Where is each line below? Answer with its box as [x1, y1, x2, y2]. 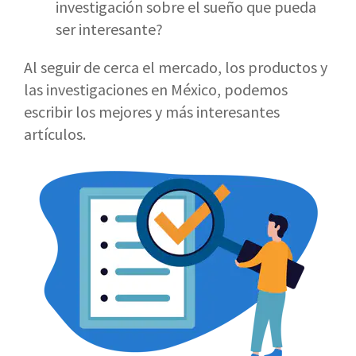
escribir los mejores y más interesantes [24, 101, 280, 122]
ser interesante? [56, 18, 163, 39]
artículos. [24, 123, 86, 144]
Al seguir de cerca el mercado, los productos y [24, 56, 327, 77]
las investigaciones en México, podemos [24, 79, 288, 99]
